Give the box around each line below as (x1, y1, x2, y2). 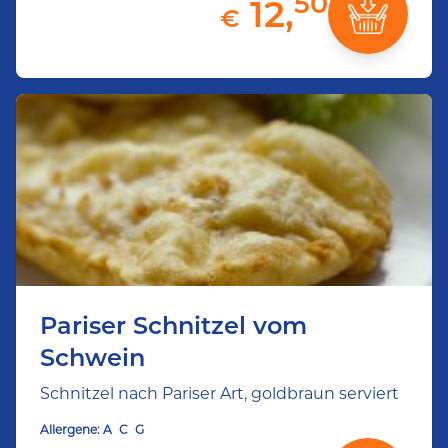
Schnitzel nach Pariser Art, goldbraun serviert (40, 384, 399, 403)
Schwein (40, 343, 145, 372)
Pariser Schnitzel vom (40, 311, 307, 340)
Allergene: (40, 422, 100, 437)
